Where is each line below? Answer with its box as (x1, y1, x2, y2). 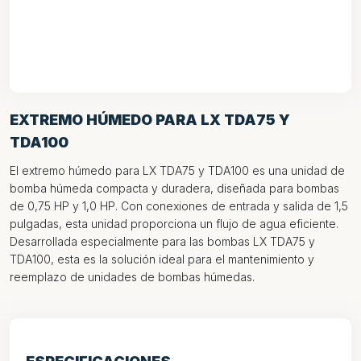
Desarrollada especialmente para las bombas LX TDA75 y (10, 234, 315, 248)
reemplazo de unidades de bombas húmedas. (10, 270, 255, 284)
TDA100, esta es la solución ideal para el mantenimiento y (10, 252, 314, 266)
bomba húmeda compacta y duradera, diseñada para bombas (10, 181, 339, 195)
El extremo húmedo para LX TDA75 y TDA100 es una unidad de (10, 164, 345, 177)
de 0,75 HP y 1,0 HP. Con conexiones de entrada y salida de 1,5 (10, 199, 348, 213)
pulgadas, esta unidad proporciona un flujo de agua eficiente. (10, 217, 338, 230)
